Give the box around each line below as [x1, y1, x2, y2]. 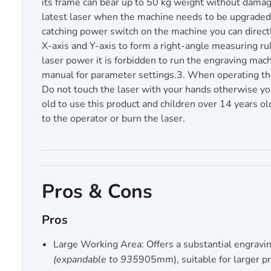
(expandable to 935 [53, 253, 139, 266]
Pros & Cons [42, 178, 152, 204]
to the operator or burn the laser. [42, 112, 185, 125]
